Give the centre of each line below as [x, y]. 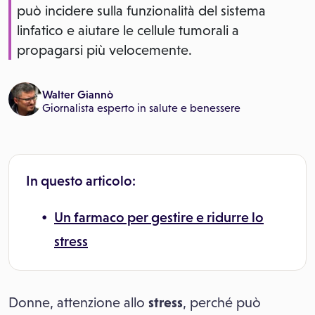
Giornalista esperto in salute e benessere [141, 108]
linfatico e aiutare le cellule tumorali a [128, 31]
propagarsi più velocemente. [104, 50]
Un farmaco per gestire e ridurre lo [159, 218]
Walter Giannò [78, 95]
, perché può [222, 303]
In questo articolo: [81, 181]
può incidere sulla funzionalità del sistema [141, 11]
